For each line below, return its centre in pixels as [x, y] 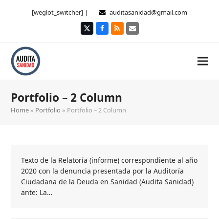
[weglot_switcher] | [61, 12]
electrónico [150, 38]
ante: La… [37, 192]
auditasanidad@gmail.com [148, 12]
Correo [143, 31]
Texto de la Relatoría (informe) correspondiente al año [109, 160]
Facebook [117, 31]
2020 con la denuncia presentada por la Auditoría [103, 171]
